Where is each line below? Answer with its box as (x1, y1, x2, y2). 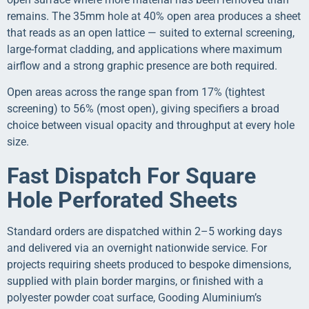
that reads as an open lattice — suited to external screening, (7, 26, 295, 39)
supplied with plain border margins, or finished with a (7, 275, 263, 288)
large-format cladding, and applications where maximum (7, 42, 282, 56)
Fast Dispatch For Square (7, 163, 256, 190)
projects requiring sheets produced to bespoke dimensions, (7, 258, 291, 272)
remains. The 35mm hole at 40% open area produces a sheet (7, 9, 301, 23)
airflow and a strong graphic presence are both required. (7, 59, 277, 72)
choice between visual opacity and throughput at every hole (7, 119, 295, 132)
